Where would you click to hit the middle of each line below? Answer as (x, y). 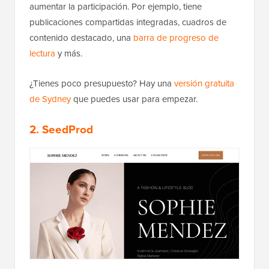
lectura (42, 54)
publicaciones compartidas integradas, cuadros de (128, 23)
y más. (69, 54)
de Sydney (50, 99)
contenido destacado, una (81, 38)
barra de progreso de (176, 38)
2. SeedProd (61, 130)
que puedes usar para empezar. (134, 99)
